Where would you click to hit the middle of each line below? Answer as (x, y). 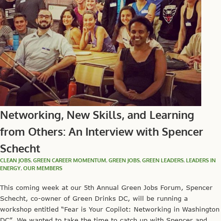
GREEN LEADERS (163, 160)
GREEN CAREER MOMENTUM (70, 160)
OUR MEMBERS (43, 168)
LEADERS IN (201, 160)
